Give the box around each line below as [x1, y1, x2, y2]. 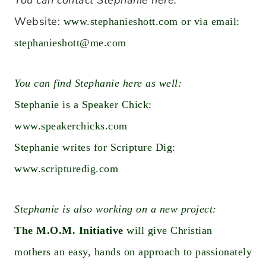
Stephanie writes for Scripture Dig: [14, 141, 176, 153]
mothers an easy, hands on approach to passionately [14, 246, 252, 258]
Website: [14, 14, 64, 28]
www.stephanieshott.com [63, 15, 178, 27]
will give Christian [123, 224, 213, 236]
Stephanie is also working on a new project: [14, 203, 217, 215]
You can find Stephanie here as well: [14, 77, 182, 89]
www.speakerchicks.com [14, 120, 128, 132]
